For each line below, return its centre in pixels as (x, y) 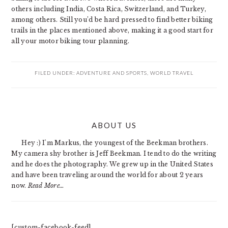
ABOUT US (114, 125)
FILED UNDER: (55, 73)
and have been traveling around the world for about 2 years (107, 175)
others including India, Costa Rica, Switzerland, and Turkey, (109, 9)
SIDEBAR (37, 136)
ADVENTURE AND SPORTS (112, 73)
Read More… (46, 186)
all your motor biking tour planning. (70, 41)
